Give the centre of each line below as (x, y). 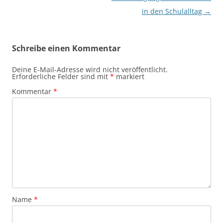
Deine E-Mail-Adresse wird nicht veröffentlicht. (90, 70)
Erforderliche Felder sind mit (61, 77)
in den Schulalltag (173, 11)
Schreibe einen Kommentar (66, 49)
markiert (129, 77)
